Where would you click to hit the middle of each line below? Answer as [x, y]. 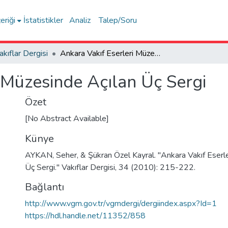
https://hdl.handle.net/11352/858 [85, 216]
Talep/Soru [118, 20]
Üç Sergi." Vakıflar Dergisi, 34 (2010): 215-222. [110, 167]
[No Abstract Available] [67, 119]
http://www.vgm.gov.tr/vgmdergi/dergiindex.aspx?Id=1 [121, 204]
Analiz [80, 20]
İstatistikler [44, 20]
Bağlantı [45, 187]
